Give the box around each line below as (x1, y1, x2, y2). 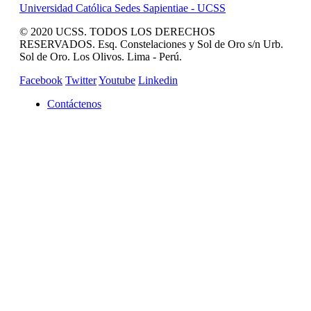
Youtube (99, 74, 135, 87)
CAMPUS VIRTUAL (119, 131, 187, 140)
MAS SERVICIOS (204, 131, 264, 140)
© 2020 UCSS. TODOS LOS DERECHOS (19, 26, 215, 38)
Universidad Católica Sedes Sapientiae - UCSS (19, 2, 226, 15)
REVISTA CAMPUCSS (27, 131, 104, 140)
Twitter (65, 74, 96, 87)
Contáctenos (47, 98, 101, 110)
